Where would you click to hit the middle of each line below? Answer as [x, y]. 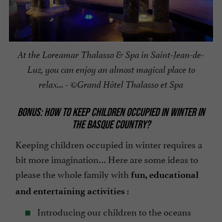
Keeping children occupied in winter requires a [109, 144]
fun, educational [165, 175]
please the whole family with [73, 174]
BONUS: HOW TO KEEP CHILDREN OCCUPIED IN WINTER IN [111, 112]
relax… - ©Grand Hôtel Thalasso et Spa [111, 84]
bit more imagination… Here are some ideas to [107, 159]
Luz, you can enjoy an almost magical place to [111, 70]
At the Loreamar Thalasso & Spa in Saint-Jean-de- [111, 55]
